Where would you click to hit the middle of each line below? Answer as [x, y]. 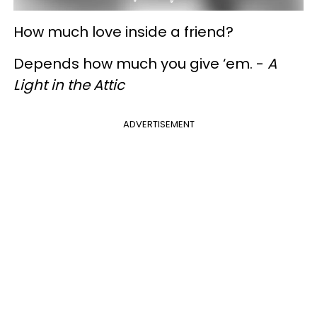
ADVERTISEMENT [158, 124]
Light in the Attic [69, 85]
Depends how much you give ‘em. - [140, 64]
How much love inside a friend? [123, 32]
